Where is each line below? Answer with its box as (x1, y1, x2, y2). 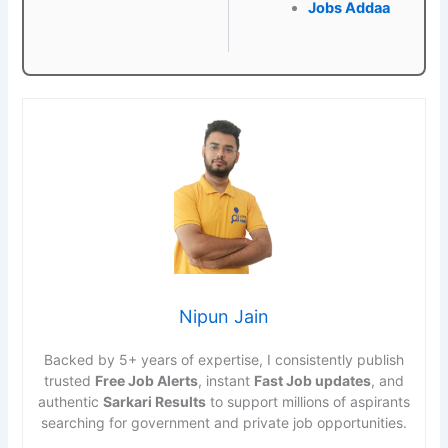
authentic (38, 393, 103, 411)
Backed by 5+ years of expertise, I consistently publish (44, 351, 404, 369)
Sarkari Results (103, 393, 206, 411)
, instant (198, 372, 254, 390)
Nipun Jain (179, 306, 269, 328)
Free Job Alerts (95, 372, 198, 390)
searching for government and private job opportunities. (41, 414, 407, 432)
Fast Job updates (254, 372, 371, 390)
